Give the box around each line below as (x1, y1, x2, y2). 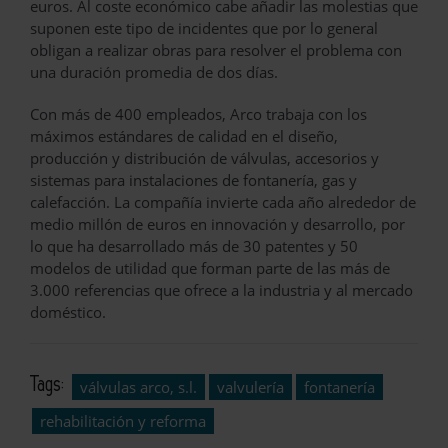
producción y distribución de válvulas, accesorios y (30, 148, 379, 169)
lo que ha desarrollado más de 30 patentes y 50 (30, 236, 358, 257)
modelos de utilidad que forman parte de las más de (30, 258, 390, 279)
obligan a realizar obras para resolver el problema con (30, 40, 402, 61)
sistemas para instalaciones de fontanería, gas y (30, 170, 357, 191)
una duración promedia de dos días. (30, 62, 286, 83)
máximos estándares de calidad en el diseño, (30, 126, 338, 147)
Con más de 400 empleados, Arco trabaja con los (30, 104, 367, 125)
